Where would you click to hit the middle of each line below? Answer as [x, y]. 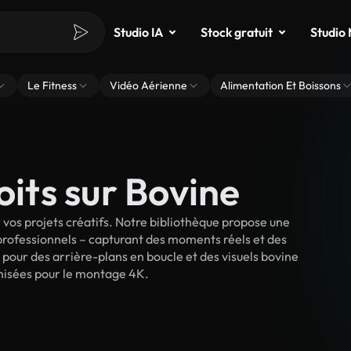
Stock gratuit [237, 32]
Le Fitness [52, 85]
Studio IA [138, 32]
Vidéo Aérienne [148, 85]
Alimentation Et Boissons [280, 85]
